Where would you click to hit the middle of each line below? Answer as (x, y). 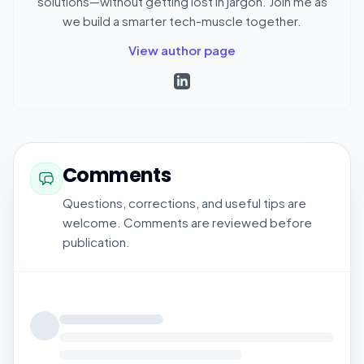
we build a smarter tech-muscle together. (182, 20)
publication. (96, 241)
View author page (182, 50)
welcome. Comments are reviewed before (187, 222)
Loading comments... (93, 303)
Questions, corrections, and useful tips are (184, 202)
